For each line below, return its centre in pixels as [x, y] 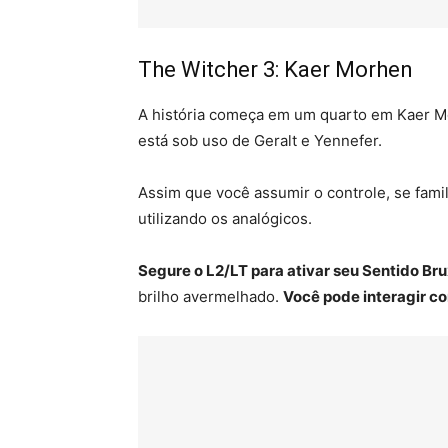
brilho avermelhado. [210, 297]
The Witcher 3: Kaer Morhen [275, 70]
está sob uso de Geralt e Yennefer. [260, 141]
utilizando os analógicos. [225, 219]
